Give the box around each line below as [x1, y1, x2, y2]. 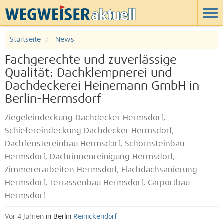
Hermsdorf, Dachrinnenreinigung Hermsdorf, [5, 153, 175, 161]
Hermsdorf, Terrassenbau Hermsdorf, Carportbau [5, 179, 190, 187]
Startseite [10, 36, 41, 43]
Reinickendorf [73, 213, 117, 220]
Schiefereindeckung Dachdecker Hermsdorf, [5, 127, 174, 135]
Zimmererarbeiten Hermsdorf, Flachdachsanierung [5, 166, 197, 174]
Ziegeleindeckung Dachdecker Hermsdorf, [5, 114, 165, 122]
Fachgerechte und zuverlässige [5, 54, 177, 66]
